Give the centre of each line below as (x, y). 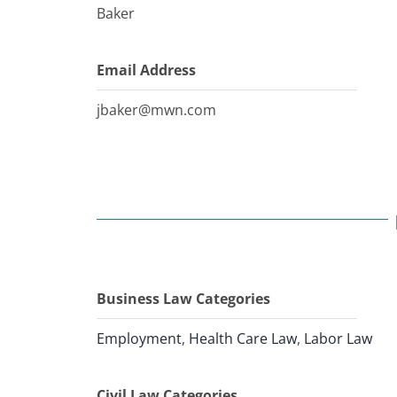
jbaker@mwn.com (157, 110)
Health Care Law (243, 339)
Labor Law (339, 339)
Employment (140, 339)
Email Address (147, 70)
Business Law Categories (184, 299)
